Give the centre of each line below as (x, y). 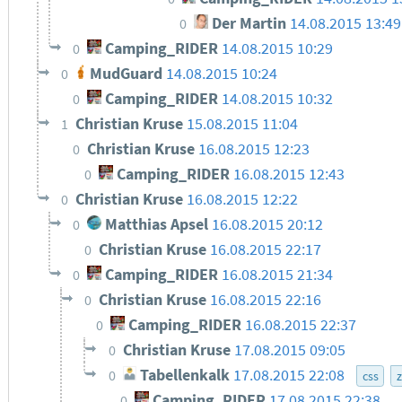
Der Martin (247, 23)
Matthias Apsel (154, 224)
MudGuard (125, 73)
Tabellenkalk (184, 375)
